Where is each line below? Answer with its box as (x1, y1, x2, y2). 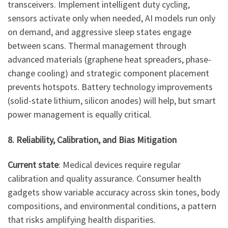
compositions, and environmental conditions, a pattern (8, 200, 216, 212)
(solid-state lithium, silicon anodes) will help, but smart (8, 95, 216, 107)
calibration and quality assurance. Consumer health (8, 173, 201, 185)
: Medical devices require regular (59, 159, 181, 171)
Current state (8, 159, 59, 171)
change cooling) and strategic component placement (8, 67, 209, 79)
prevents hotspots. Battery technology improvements (8, 81, 213, 93)
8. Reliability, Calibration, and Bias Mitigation (8, 133, 177, 146)
